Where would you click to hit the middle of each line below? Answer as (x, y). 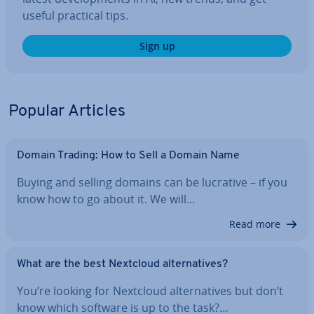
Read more (255, 224)
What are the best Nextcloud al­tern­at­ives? (122, 264)
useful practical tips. (75, 15)
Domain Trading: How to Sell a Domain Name (128, 156)
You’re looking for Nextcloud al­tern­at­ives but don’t (150, 291)
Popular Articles (67, 111)
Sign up (157, 46)
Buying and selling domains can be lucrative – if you (152, 182)
